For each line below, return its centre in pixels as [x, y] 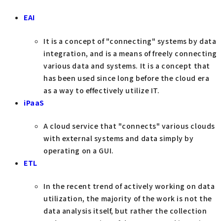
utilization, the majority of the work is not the [128, 199]
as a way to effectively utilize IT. [102, 90]
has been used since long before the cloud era [127, 78]
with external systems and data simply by [119, 138]
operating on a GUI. [79, 150]
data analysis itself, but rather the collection [125, 211]
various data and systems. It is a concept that [127, 65]
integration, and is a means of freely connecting [130, 53]
